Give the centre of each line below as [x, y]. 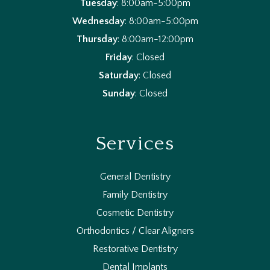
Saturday [119, 76]
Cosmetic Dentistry [135, 213]
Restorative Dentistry [135, 249]
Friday [119, 58]
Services [135, 144]
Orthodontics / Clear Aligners [135, 231]
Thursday [97, 39]
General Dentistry [135, 177]
